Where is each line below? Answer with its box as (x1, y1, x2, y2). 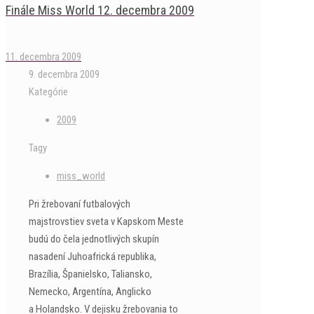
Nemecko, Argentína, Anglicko (29, 285, 151, 298)
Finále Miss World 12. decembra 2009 (6, 3, 194, 18)
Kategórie (29, 86, 68, 98)
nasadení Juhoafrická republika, (29, 250, 156, 263)
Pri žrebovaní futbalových (29, 198, 130, 210)
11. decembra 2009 (6, 50, 81, 63)
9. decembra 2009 (29, 68, 100, 81)
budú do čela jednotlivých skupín (29, 233, 159, 245)
